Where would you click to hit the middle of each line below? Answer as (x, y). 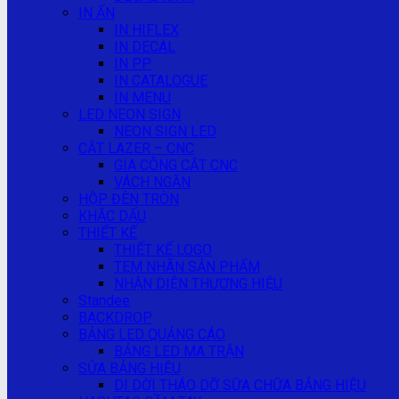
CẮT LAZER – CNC (136, 148)
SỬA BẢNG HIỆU (130, 368)
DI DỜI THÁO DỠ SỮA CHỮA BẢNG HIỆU (240, 385)
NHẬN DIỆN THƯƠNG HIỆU (198, 284)
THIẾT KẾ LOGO (163, 250)
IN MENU (142, 98)
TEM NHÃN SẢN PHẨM (187, 267)
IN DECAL (145, 47)
